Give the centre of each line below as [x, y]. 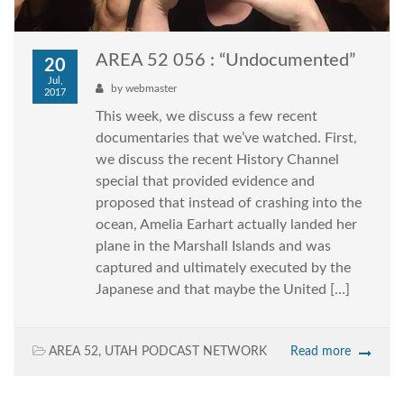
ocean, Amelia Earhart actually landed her [226, 225]
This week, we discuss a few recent [207, 117]
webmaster [151, 89]
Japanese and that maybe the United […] [223, 290]
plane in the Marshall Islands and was [213, 247]
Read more [321, 352]
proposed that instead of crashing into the [229, 203]
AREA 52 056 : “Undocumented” [225, 61]
